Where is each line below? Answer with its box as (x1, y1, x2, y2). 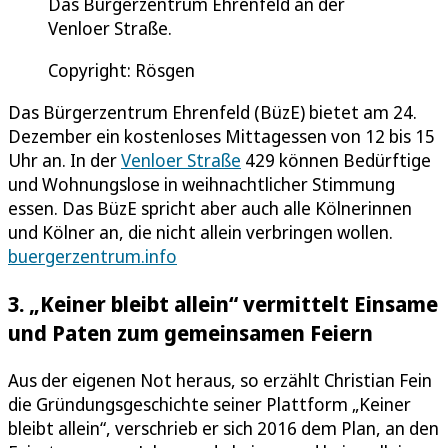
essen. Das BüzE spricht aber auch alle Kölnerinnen (8, 196, 412, 220)
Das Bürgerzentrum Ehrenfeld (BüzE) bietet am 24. (8, 100, 417, 124)
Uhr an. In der (8, 148, 121, 172)
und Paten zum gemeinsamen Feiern (8, 318, 373, 348)
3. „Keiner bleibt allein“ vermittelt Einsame (8, 289, 438, 319)
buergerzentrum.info (8, 244, 177, 268)
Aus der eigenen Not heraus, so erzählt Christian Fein (8, 368, 432, 393)
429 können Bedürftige (241, 148, 431, 172)
